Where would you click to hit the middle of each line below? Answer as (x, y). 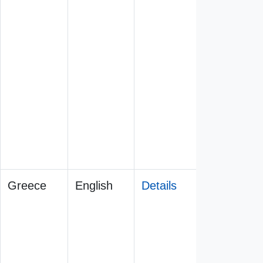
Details (159, 185)
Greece (27, 185)
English (94, 185)
